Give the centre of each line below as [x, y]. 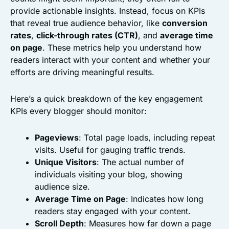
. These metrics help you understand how [122, 48]
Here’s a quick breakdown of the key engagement [106, 99]
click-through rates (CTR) [87, 36]
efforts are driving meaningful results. [82, 72]
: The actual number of [140, 162]
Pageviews [57, 138]
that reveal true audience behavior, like [86, 23]
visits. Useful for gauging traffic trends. [110, 150]
